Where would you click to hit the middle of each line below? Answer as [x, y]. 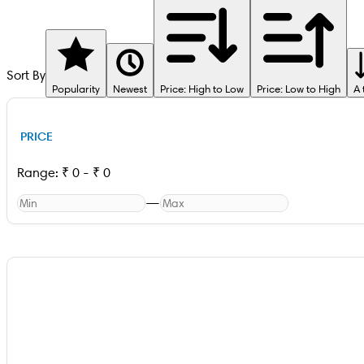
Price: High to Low [202, 89]
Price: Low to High [299, 89]
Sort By [26, 76]
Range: [39, 173]
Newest [130, 89]
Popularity [76, 89]
